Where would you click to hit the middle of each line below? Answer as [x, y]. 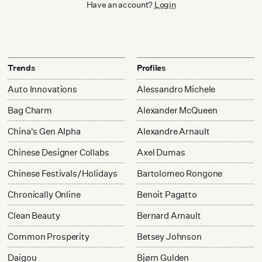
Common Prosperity [49, 236]
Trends [21, 67]
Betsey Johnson [169, 236]
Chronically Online [44, 194]
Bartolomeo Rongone [180, 173]
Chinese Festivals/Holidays [63, 173]
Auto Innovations [42, 89]
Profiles [151, 67]
